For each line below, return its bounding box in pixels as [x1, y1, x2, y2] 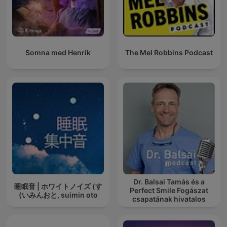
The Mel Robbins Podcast [125, 48, 213, 57]
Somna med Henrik [25, 48, 91, 57]
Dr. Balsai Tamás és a [133, 177, 205, 186]
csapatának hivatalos [132, 195, 206, 204]
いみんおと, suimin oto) [21, 190, 98, 199]
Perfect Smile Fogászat [130, 186, 208, 195]
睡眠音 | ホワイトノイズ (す [14, 181, 102, 191]
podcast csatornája [135, 203, 203, 212]
